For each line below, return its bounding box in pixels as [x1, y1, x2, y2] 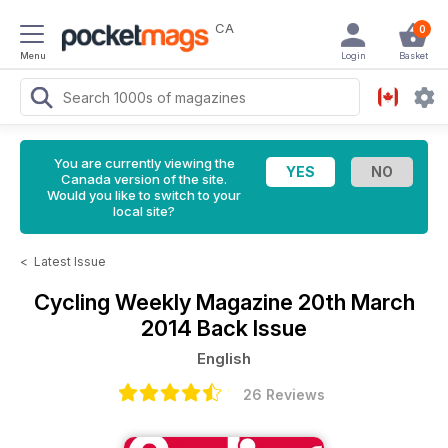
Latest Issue [34, 254, 106, 269]
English [197, 349, 251, 368]
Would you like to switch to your [47, 187, 241, 203]
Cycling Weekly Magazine [33, 289, 298, 315]
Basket [398, 50, 428, 61]
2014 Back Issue [141, 315, 307, 341]
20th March [297, 289, 415, 315]
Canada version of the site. [61, 171, 227, 187]
